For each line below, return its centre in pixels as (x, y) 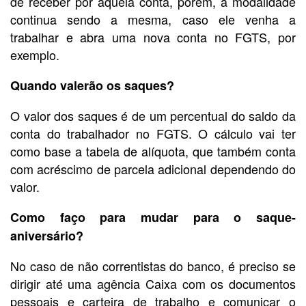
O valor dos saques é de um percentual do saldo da (153, 116)
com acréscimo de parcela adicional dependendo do (153, 169)
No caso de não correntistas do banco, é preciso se (153, 266)
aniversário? (47, 236)
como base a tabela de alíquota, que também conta (153, 151)
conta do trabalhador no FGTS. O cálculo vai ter (153, 134)
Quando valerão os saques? (92, 86)
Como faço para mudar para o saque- (153, 218)
